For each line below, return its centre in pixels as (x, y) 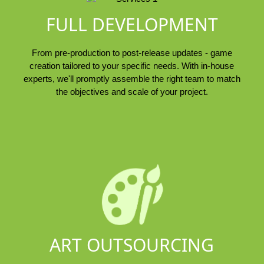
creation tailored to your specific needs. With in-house (132, 66)
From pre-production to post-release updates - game (132, 53)
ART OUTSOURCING (132, 245)
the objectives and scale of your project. (132, 92)
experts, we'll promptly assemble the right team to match (132, 79)
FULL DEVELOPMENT (132, 25)
